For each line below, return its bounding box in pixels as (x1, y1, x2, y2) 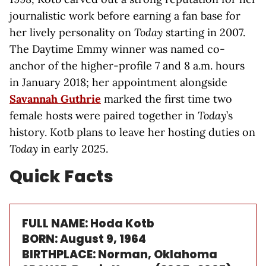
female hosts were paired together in (9, 109, 198, 122)
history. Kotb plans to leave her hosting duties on (9, 125, 255, 139)
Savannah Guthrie (9, 92, 101, 106)
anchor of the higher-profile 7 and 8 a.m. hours (9, 59, 245, 72)
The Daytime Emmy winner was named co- (9, 42, 225, 56)
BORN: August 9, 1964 (22, 231, 146, 247)
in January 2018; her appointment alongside (9, 75, 227, 89)
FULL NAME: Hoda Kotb (22, 216, 154, 232)
